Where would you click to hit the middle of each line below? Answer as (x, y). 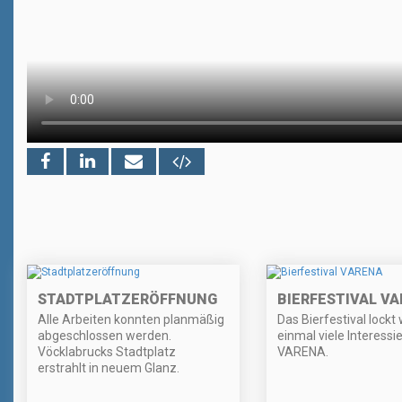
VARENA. (302, 352)
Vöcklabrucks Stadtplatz (107, 352)
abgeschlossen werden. (105, 336)
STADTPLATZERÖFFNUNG (127, 300)
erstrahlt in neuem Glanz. (109, 368)
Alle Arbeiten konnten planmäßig (131, 320)
